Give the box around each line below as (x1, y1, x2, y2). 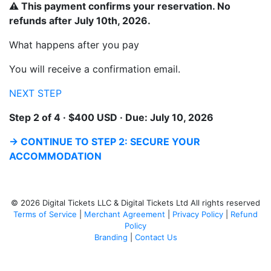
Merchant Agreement (84, 209, 165, 219)
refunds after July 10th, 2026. (9, 14, 151, 27)
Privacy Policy (172, 209, 223, 219)
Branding (94, 232, 128, 242)
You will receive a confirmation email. (9, 62, 180, 75)
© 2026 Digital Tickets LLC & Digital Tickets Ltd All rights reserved (11, 197, 260, 207)
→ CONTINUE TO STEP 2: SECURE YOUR (9, 135, 200, 148)
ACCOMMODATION (9, 149, 102, 162)
